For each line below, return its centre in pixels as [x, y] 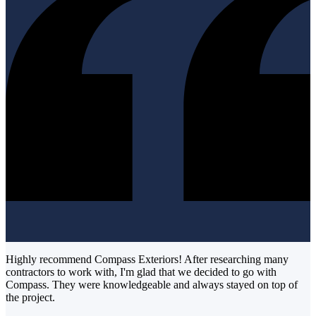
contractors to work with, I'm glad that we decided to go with [141, 272]
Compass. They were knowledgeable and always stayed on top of [152, 285]
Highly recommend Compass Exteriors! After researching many [147, 260]
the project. [30, 298]
